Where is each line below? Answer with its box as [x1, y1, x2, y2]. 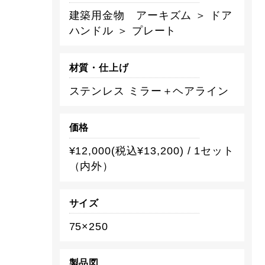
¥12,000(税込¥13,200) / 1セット [69, 145, 234, 157]
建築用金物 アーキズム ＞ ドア [69, 9, 232, 21]
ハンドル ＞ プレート [69, 25, 177, 37]
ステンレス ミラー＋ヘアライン [69, 85, 229, 97]
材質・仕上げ [69, 62, 129, 73]
